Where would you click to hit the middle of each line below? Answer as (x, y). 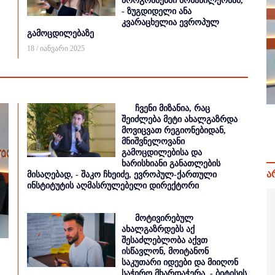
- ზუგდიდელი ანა (157, 11)
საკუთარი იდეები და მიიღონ (180, 262)
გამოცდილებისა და (162, 153)
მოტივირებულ (164, 218)
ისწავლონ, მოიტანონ (165, 251)
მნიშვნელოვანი (153, 141)
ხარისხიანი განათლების (171, 164)
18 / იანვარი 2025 (56, 48)
